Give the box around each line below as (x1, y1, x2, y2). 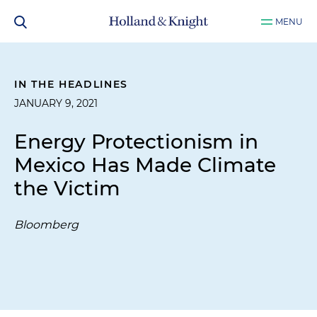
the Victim (14, 176, 120, 200)
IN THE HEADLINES (14, 78, 129, 91)
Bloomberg (14, 218, 79, 231)
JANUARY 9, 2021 (14, 97, 98, 110)
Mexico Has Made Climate (14, 153, 276, 177)
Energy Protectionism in (14, 129, 258, 154)
